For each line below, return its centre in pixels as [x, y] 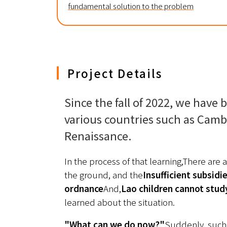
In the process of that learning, [123, 161]
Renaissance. [98, 135]
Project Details [115, 73]
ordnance [84, 188]
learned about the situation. [120, 202]
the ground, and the [104, 174]
